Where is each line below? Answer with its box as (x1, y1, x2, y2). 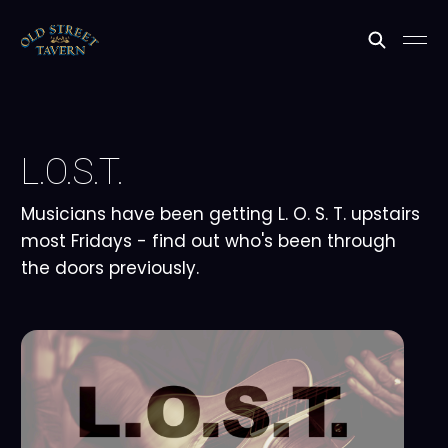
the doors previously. (20, 256, 199, 280)
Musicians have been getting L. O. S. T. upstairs (20, 202, 420, 226)
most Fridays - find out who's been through (20, 229, 396, 253)
